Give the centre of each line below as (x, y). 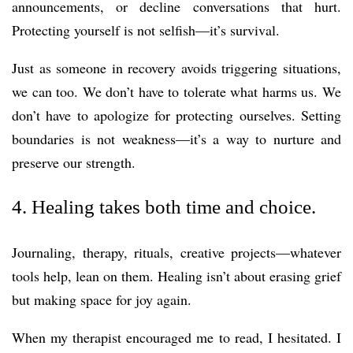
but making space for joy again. (102, 299)
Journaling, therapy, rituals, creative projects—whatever (176, 252)
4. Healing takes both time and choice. (164, 207)
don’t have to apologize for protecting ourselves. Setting (176, 115)
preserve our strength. (74, 163)
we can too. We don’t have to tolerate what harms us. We (176, 92)
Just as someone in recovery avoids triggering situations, (176, 68)
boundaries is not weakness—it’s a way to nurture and (176, 139)
